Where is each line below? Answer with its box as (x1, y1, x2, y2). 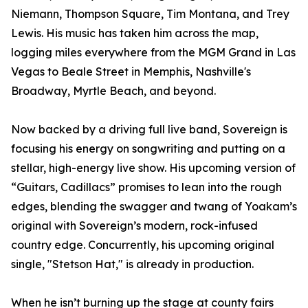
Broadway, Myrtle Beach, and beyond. (11, 84, 216, 98)
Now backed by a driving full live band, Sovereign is (11, 122, 287, 137)
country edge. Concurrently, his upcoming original (11, 238, 274, 252)
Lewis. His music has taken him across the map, (11, 26, 258, 41)
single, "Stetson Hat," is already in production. (11, 257, 254, 272)
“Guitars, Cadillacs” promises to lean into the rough (11, 180, 282, 195)
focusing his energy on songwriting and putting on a (11, 142, 285, 156)
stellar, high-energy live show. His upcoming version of (11, 161, 296, 175)
